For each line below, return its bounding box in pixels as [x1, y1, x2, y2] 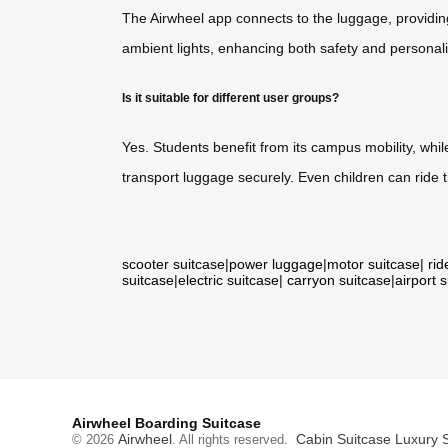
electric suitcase [178, 271, 279, 288]
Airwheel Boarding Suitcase [72, 414, 261, 431]
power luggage [229, 255, 323, 272]
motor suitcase [327, 255, 420, 272]
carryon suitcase [287, 271, 391, 288]
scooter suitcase [122, 255, 225, 272]
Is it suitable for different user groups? [122, 90, 339, 104]
